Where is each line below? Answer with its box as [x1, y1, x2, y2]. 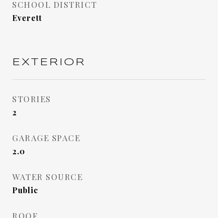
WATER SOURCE [12, 171, 83, 182]
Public [12, 185, 38, 195]
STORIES [12, 93, 51, 104]
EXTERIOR [12, 57, 86, 67]
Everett [12, 13, 42, 23]
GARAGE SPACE [12, 132, 80, 143]
